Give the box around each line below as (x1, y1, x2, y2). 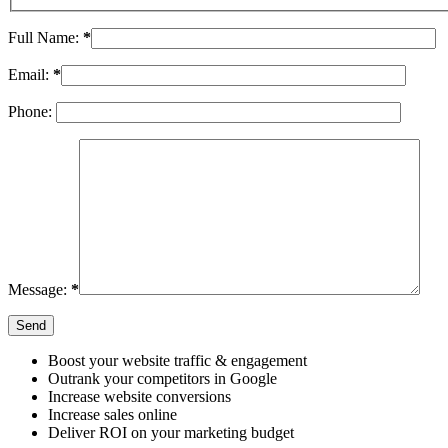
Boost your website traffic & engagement (48, 351, 307, 369)
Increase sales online (48, 405, 177, 423)
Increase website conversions (48, 387, 231, 405)
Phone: (8, 102, 56, 120)
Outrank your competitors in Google (48, 369, 277, 387)
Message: (8, 280, 71, 298)
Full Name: (8, 28, 83, 46)
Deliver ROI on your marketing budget (48, 423, 294, 441)
